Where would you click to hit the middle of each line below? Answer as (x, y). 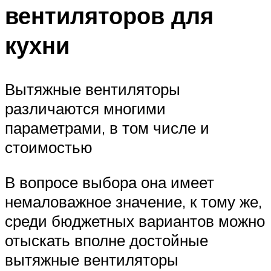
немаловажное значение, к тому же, (133, 201)
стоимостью (49, 147)
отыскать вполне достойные (106, 240)
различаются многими (85, 109)
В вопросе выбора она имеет (109, 182)
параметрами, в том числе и (107, 128)
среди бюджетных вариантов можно (135, 220)
